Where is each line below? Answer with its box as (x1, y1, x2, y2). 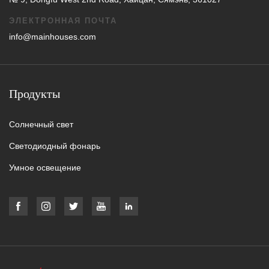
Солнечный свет (9, 119, 73, 129)
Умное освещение (9, 163, 81, 173)
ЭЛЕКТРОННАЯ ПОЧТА (9, 16, 117, 25)
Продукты (9, 86, 60, 101)
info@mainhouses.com (9, 31, 96, 41)
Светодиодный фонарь (9, 141, 100, 151)
